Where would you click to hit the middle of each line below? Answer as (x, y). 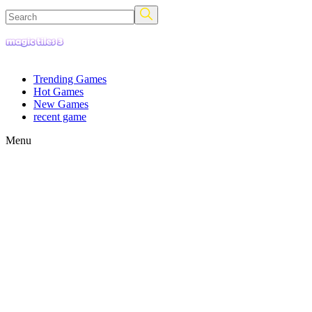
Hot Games (58, 92)
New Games (61, 104)
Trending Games (70, 79)
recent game (60, 117)
